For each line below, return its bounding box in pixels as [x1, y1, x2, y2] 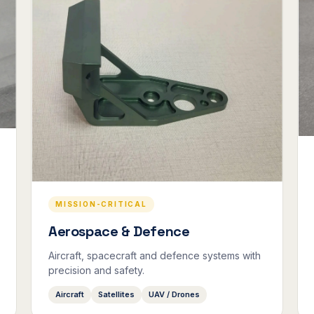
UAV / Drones [149, 289, 200, 300]
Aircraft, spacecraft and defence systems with [48, 250, 261, 262]
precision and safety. [48, 264, 144, 277]
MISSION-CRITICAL [55, 200, 147, 209]
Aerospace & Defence [48, 222, 190, 241]
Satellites [98, 289, 135, 300]
